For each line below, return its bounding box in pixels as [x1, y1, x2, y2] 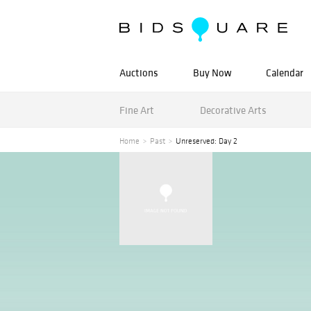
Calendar [266, 66, 303, 79]
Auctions [119, 66, 158, 79]
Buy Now [193, 66, 231, 79]
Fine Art [119, 103, 154, 117]
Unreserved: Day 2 [176, 136, 237, 146]
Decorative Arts [199, 103, 267, 117]
